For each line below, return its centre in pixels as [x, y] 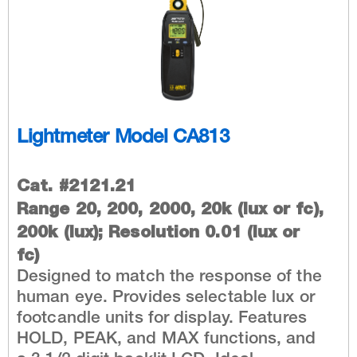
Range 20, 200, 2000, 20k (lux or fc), [170, 208]
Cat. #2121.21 [76, 185]
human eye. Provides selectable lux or [166, 298]
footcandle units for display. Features [162, 319]
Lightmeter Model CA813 [123, 138]
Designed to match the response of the [169, 277]
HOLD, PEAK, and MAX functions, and [167, 339]
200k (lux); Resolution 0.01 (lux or [159, 231]
